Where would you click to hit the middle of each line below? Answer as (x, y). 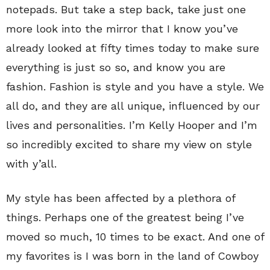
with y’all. (31, 163)
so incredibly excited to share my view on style (129, 144)
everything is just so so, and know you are (116, 67)
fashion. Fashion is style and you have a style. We (135, 86)
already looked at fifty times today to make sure (133, 48)
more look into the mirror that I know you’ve (122, 28)
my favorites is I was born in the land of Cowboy (132, 256)
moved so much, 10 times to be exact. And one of (135, 236)
